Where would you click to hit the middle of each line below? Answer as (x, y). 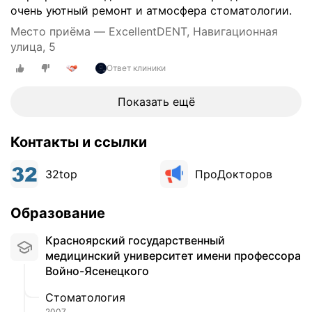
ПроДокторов (234, 174)
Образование (58, 213)
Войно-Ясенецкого (97, 271)
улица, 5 (33, 46)
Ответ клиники (136, 68)
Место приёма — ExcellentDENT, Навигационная (144, 31)
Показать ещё (156, 102)
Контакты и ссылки (79, 142)
